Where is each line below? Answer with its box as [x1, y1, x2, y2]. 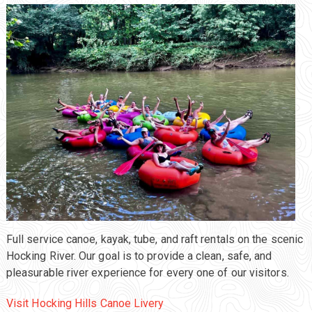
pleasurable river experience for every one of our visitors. [6, 266, 289, 280]
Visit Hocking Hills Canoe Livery [6, 297, 164, 311]
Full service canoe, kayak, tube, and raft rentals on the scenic [6, 233, 303, 247]
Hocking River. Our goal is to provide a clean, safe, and [6, 249, 272, 263]
